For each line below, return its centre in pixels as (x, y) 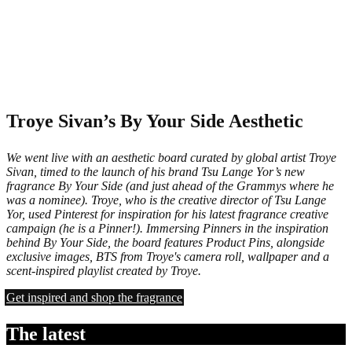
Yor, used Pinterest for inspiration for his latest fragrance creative (167, 214)
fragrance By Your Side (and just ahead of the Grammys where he (170, 185)
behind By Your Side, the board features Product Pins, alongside (165, 242)
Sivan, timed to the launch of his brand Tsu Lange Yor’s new (156, 171)
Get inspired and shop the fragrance (94, 297)
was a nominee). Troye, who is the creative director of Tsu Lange (166, 200)
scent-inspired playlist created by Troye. (104, 270)
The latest (46, 334)
